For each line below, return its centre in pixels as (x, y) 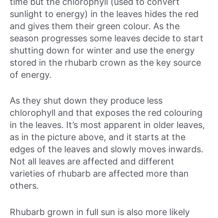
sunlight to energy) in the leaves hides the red (104, 14)
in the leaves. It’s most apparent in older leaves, (107, 125)
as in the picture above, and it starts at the (98, 137)
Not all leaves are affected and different (92, 162)
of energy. (31, 74)
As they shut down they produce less (86, 101)
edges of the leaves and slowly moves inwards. (107, 149)
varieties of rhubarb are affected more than (99, 174)
